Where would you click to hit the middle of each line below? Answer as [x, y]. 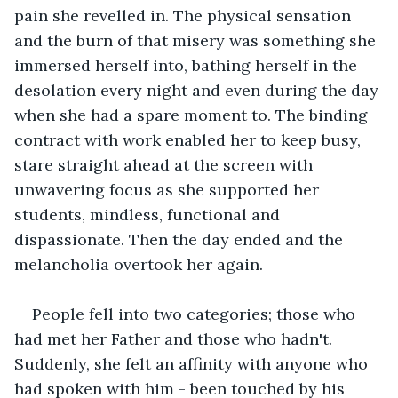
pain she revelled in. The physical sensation [185, 15]
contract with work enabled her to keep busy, [190, 139]
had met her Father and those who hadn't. [175, 338]
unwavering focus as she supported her [169, 189]
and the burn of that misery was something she [197, 40]
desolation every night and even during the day [199, 90]
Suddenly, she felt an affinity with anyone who [193, 363]
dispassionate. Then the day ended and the [181, 239]
